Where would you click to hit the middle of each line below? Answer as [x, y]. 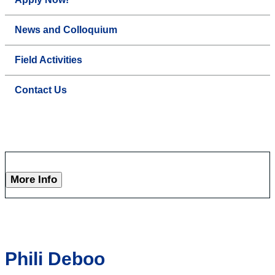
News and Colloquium [66, 30]
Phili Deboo [55, 259]
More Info [34, 180]
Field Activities [48, 60]
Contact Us [41, 90]
